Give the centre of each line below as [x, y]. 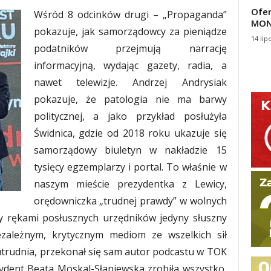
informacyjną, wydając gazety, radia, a [130, 66]
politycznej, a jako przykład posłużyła [130, 116]
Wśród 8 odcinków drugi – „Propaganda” [130, 15]
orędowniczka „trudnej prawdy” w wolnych [130, 201]
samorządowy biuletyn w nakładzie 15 [130, 150]
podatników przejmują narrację [130, 49]
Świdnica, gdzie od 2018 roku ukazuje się [130, 133]
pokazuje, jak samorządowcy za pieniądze [130, 32]
